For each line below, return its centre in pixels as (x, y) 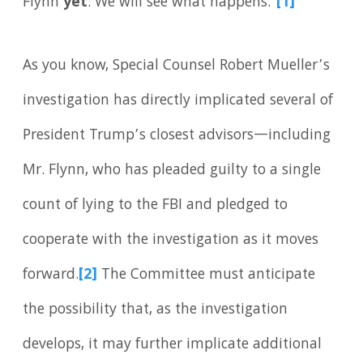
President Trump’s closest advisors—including (177, 136)
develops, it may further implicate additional (173, 345)
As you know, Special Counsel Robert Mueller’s (177, 66)
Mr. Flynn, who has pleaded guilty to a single (172, 171)
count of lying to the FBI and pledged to (156, 206)
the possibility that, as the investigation (156, 310)
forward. (51, 275)
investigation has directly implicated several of (178, 101)
